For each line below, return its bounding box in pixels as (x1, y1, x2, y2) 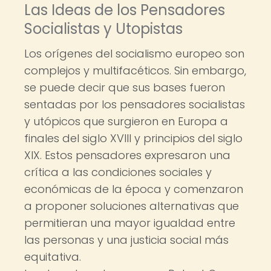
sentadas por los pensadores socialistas (24, 97, 245, 112)
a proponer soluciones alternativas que (24, 198, 239, 214)
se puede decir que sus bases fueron (24, 80, 225, 95)
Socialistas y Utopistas (24, 19, 183, 39)
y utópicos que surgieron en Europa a (24, 114, 228, 129)
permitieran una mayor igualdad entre (24, 215, 235, 230)
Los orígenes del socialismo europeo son (24, 46, 244, 61)
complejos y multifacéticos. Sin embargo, (24, 63, 246, 78)
